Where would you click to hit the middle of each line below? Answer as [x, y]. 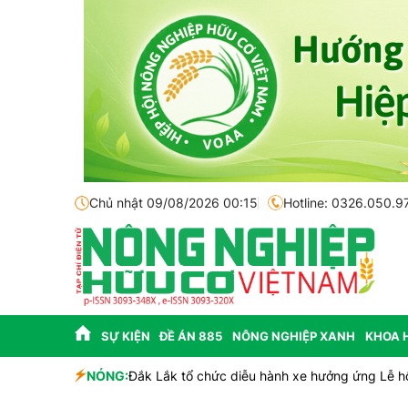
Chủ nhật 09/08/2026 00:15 [173, 203]
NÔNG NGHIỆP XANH [293, 336]
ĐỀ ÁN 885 [191, 336]
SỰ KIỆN [125, 336]
